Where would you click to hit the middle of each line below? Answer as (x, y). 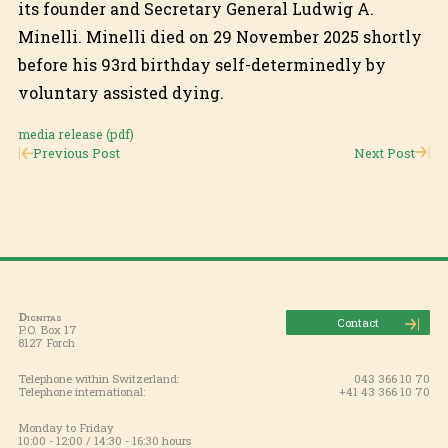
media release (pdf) (75, 133)
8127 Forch (46, 343)
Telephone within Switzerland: (98, 379)
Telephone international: (81, 392)
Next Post (385, 152)
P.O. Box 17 (47, 330)
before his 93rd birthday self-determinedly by (201, 64)
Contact (358, 323)
